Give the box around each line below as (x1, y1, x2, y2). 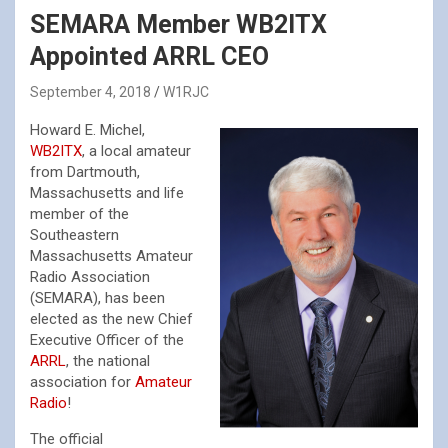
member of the (30, 205, 129, 223)
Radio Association (30, 268, 150, 286)
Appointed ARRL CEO (30, 42, 269, 71)
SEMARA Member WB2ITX (30, 10, 327, 39)
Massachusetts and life (30, 184, 184, 202)
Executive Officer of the (30, 331, 184, 349)
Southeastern (30, 226, 119, 244)
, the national (66, 352, 150, 370)
